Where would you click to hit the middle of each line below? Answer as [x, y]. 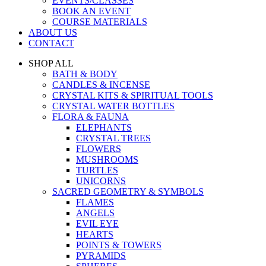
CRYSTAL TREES [113, 138]
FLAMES [95, 202]
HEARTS [95, 234]
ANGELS [95, 213]
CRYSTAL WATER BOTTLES [113, 106]
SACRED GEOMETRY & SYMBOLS [128, 191]
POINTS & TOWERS [119, 245]
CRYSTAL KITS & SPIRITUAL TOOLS [133, 95]
